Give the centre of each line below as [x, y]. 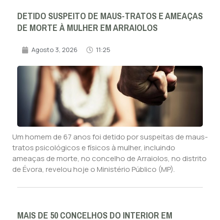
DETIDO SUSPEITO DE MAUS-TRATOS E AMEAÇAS [110, 16]
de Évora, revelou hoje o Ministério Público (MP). [94, 169]
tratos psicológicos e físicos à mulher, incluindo [94, 148]
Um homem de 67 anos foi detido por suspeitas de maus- [110, 137]
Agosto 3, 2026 [55, 50]
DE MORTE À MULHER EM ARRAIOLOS [87, 28]
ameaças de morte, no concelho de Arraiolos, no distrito [110, 159]
